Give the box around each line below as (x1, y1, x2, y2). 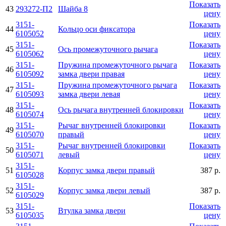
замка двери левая (58, 89, 120, 98)
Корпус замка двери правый (58, 165, 155, 175)
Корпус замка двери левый (58, 186, 150, 195)
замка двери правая (58, 69, 125, 78)
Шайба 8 (58, 4, 88, 13)
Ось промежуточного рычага (58, 44, 158, 53)
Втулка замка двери (58, 206, 126, 215)
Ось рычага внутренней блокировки (58, 105, 184, 114)
